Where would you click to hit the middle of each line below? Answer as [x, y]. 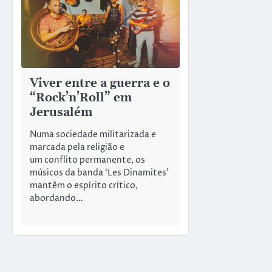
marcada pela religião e [77, 148]
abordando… [56, 199]
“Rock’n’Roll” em [81, 98]
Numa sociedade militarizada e [93, 135]
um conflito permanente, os [87, 160]
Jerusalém [61, 112]
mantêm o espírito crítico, [84, 186]
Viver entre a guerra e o [100, 83]
